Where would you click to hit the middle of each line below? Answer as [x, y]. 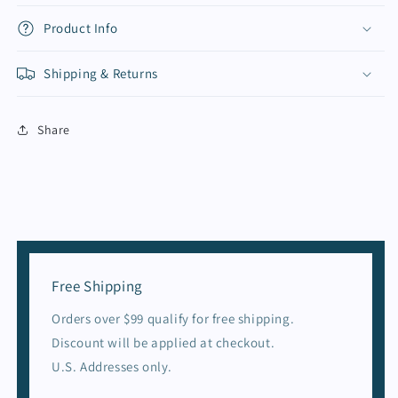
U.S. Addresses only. [112, 366]
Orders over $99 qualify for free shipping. [173, 318]
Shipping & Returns [101, 73]
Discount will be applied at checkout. [163, 342]
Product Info [81, 28]
